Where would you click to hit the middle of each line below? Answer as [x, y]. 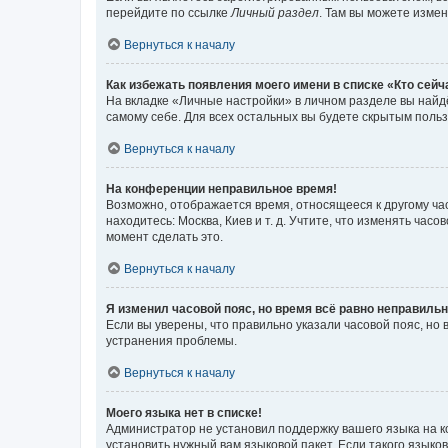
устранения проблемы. [171, 341]
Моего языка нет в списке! [184, 413]
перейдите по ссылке [168, 13]
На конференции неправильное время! [221, 189]
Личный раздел [275, 13]
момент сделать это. [164, 237]
